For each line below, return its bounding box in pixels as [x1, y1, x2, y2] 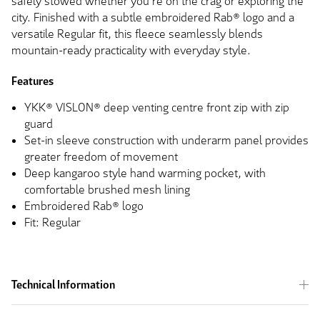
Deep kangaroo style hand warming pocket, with [24, 165, 266, 181]
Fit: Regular [24, 214, 81, 230]
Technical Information [11, 276, 115, 292]
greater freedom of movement [24, 149, 178, 164]
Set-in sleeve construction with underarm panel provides [24, 132, 309, 148]
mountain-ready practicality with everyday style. [11, 43, 251, 59]
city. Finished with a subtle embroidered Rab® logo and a [11, 10, 294, 26]
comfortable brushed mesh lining [24, 181, 190, 197]
